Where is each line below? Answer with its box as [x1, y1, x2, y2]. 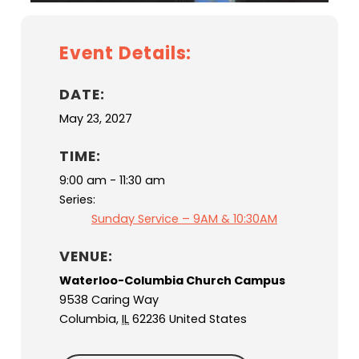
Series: [59, 192, 95, 208]
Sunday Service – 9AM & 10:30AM [91, 211, 277, 228]
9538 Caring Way [59, 292, 159, 309]
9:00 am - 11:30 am [59, 172, 165, 189]
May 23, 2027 [59, 111, 132, 127]
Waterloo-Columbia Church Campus [59, 272, 285, 289]
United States [169, 311, 247, 328]
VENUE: [59, 246, 113, 267]
